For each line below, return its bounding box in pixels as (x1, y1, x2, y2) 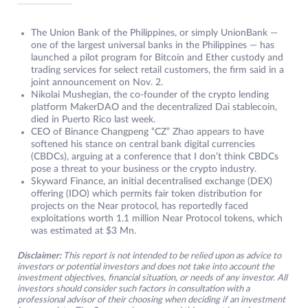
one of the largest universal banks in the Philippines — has (31, 40, 274, 50)
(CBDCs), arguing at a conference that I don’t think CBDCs (31, 151, 278, 162)
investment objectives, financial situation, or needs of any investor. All (17, 273, 287, 283)
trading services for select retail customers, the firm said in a (31, 65, 284, 75)
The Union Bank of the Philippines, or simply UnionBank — (31, 27, 278, 38)
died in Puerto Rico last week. (31, 114, 155, 124)
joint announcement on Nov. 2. (31, 77, 163, 87)
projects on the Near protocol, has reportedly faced (31, 201, 248, 211)
